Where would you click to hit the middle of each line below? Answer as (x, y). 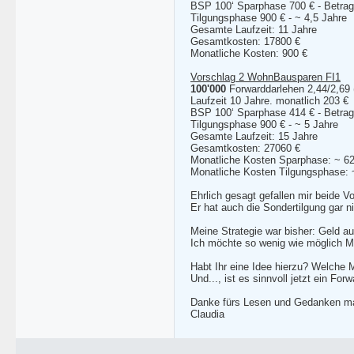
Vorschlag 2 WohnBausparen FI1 (265, 77)
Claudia (207, 314)
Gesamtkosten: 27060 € (245, 148)
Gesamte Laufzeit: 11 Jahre (254, 30)
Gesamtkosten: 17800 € (245, 41)
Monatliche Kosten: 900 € (249, 53)
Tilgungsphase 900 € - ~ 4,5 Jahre (269, 18)
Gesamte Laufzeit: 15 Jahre (254, 136)
